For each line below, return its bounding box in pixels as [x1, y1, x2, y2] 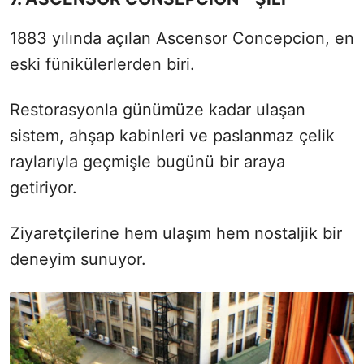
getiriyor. [10, 177, 77, 197]
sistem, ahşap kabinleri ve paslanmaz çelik [10, 125, 335, 145]
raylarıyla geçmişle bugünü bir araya [10, 151, 285, 171]
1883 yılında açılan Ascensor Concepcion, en [10, 28, 354, 48]
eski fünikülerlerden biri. [10, 54, 195, 74]
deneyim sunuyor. [10, 249, 146, 269]
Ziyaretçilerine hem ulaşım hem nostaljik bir [10, 223, 342, 243]
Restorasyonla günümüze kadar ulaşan [10, 99, 305, 119]
